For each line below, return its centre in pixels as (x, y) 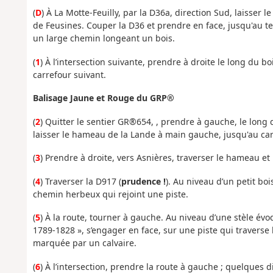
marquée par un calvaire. (84, 243)
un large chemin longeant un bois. (104, 38)
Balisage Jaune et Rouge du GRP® (103, 98)
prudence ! (143, 181)
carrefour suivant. (69, 74)
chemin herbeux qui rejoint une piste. (110, 194)
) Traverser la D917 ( (80, 181)
